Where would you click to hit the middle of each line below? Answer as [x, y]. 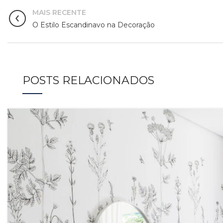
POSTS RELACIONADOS [88, 80]
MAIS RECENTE [59, 12]
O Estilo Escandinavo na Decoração [94, 25]
